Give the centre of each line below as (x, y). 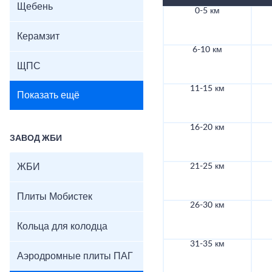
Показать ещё (48, 95)
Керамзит (38, 36)
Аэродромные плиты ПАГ (75, 256)
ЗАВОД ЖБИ (36, 138)
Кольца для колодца (62, 226)
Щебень (35, 7)
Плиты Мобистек (55, 197)
